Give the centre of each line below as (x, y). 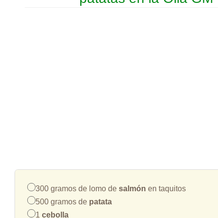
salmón (132, 188)
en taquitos (166, 188)
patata (100, 201)
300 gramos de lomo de (77, 188)
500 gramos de (62, 201)
